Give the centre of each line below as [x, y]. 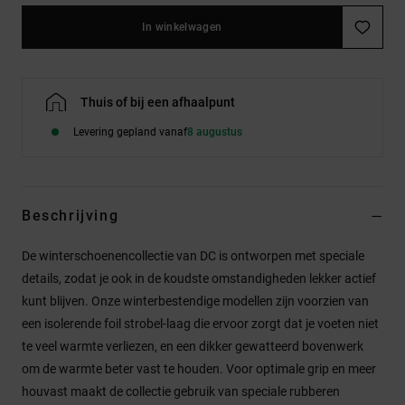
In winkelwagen [182, 27]
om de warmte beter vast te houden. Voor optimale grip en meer [199, 368]
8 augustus [215, 132]
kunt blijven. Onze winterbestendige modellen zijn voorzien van [195, 301]
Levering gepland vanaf [130, 132]
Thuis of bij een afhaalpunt [158, 102]
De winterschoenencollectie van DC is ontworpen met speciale [193, 255]
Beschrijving [71, 215]
